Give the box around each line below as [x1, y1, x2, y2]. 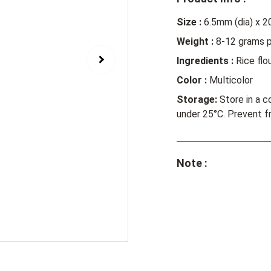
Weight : [177, 36, 214, 47]
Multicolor [207, 74, 253, 86]
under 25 [177, 108, 214, 120]
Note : [177, 157, 207, 169]
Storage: [177, 94, 217, 105]
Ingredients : [177, 55, 233, 67]
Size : [177, 16, 201, 28]
